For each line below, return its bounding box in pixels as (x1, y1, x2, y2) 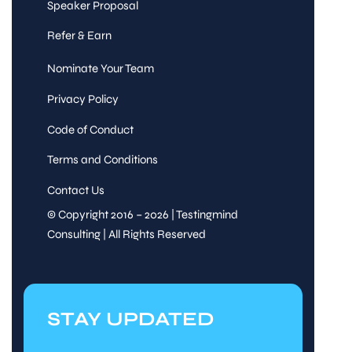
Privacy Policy (46, 92, 119, 107)
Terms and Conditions (46, 152, 158, 167)
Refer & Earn (46, 28, 112, 43)
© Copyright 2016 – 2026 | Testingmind (46, 207, 238, 222)
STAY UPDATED (46, 307, 214, 332)
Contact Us (46, 182, 104, 197)
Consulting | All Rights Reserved (46, 227, 206, 242)
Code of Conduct (46, 122, 134, 137)
